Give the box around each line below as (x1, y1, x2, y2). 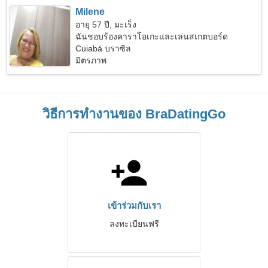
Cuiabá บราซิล (75, 44, 132, 53)
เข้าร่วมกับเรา (107, 200, 161, 211)
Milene (75, 7, 105, 17)
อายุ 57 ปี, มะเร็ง (75, 20, 137, 29)
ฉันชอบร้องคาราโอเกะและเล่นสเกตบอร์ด (75, 32, 229, 41)
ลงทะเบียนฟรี (109, 219, 159, 229)
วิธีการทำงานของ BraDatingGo (42, 106, 226, 121)
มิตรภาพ (75, 56, 107, 65)
